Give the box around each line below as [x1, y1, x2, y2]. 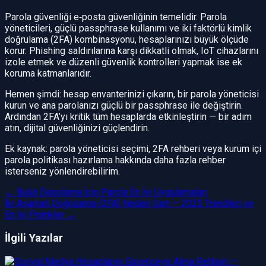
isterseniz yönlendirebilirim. [5, 166, 120, 178]
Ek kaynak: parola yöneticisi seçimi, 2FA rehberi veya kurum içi [5, 143, 261, 155]
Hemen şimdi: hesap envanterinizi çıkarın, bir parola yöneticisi [5, 88, 259, 100]
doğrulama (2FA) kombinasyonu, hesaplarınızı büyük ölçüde [5, 34, 249, 46]
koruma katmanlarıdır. [5, 68, 91, 80]
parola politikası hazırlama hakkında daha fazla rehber [5, 154, 226, 166]
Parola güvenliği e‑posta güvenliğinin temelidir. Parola [5, 11, 227, 23]
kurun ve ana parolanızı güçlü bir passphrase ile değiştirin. [5, 100, 243, 112]
